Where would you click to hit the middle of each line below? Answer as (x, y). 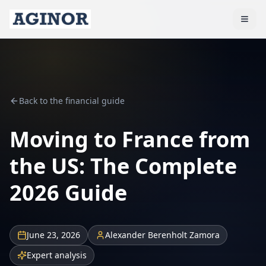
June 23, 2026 (53, 235)
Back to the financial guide (72, 101)
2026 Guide (68, 193)
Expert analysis (57, 255)
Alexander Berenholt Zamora (162, 235)
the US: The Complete (123, 166)
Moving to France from (130, 139)
